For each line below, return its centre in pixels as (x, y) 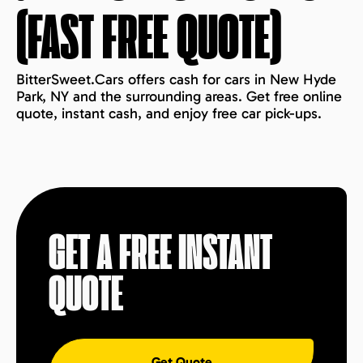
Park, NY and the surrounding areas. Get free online (179, 96)
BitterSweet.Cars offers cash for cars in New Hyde (176, 79)
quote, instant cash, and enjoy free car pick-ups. (169, 113)
